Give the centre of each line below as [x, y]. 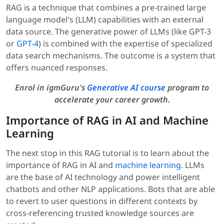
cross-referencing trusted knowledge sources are [100, 213]
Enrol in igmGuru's [51, 88]
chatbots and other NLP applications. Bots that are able [110, 189]
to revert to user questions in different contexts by [102, 201]
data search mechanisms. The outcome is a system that [111, 56]
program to [187, 88]
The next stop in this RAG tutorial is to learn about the [107, 153]
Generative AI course [126, 88]
